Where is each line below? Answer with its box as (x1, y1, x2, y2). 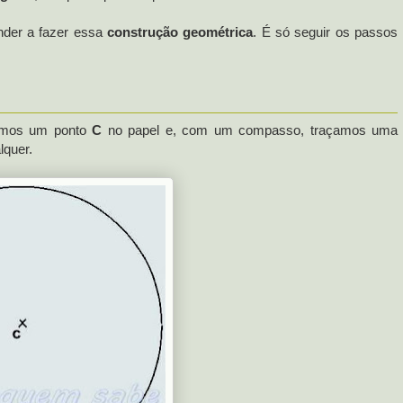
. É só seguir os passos (253, 23, 399, 40)
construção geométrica (107, 23, 254, 40)
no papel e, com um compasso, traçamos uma (102, 121, 398, 138)
